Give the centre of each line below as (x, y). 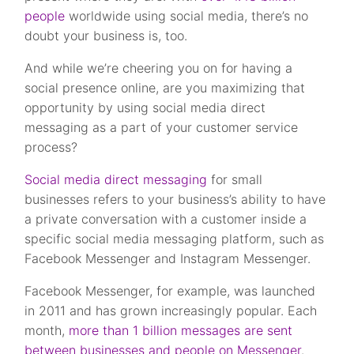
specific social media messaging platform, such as (175, 239)
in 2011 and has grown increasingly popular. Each (171, 311)
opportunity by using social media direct (145, 108)
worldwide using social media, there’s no (187, 16)
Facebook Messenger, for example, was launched (170, 291)
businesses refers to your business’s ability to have (175, 200)
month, (47, 331)
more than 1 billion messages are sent (181, 331)
